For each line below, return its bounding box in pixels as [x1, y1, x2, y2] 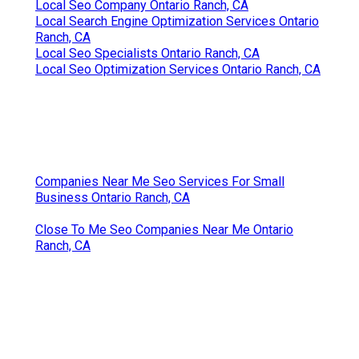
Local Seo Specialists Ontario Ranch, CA [35, 45, 260, 61]
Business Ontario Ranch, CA [35, 189, 190, 205]
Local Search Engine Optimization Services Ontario [35, 13, 319, 29]
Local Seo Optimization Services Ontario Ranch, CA [35, 61, 321, 77]
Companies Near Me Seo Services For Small [35, 173, 284, 189]
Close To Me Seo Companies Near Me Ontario [35, 221, 293, 237]
